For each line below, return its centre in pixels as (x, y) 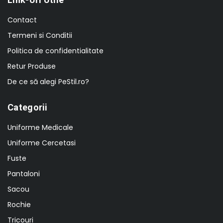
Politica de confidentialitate (56, 51)
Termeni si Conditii (40, 36)
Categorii (28, 108)
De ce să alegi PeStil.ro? (48, 82)
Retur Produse (32, 66)
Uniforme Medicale (40, 128)
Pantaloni (24, 174)
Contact (22, 20)
